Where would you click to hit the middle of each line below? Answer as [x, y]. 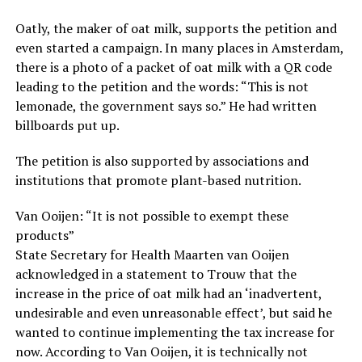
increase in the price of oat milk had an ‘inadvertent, [168, 293]
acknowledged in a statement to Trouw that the [156, 274]
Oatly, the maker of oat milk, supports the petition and [176, 28]
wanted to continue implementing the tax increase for [175, 332]
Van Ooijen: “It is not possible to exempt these [152, 215]
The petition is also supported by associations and [162, 160]
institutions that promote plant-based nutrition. [158, 180]
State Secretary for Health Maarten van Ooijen [152, 254]
